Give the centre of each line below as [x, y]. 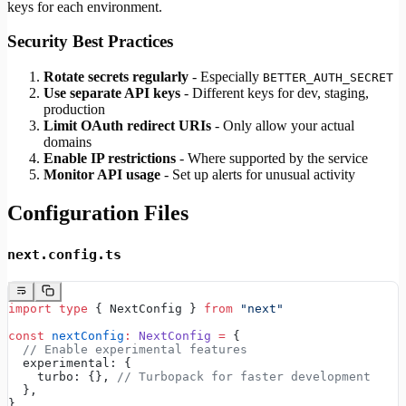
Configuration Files [98, 213]
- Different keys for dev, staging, [275, 92]
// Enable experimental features [128, 349]
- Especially [226, 76]
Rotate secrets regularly [116, 76]
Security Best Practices [90, 42]
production [74, 109]
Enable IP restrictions [110, 158]
